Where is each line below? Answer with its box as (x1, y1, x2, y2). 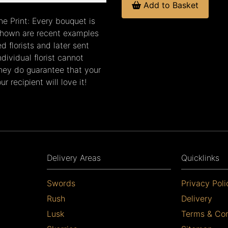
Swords (47, 178, 75, 188)
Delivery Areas (47, 152, 101, 163)
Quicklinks (181, 152, 219, 163)
